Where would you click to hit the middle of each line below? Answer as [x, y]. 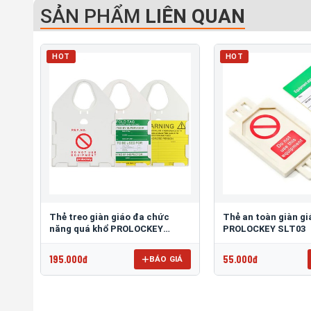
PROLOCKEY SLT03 [264, 228]
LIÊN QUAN [195, 17]
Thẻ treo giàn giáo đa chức [109, 217]
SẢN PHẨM [93, 17]
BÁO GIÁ [166, 259]
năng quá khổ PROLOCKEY [106, 228]
